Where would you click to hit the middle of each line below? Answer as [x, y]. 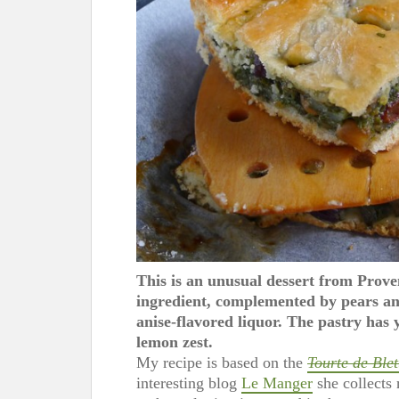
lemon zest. [175, 342]
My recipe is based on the [222, 362]
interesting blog [189, 383]
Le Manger [277, 383]
